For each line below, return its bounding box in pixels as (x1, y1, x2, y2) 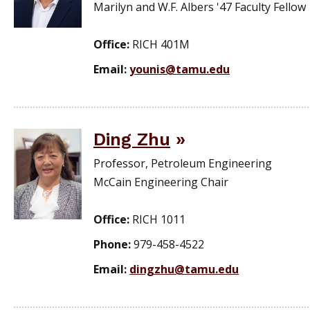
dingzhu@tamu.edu (129, 262, 239, 277)
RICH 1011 (132, 212, 185, 228)
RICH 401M (132, 37, 190, 53)
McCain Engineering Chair (93, 174, 228, 190)
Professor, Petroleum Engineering (93, 156, 272, 172)
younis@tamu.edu (129, 62, 230, 77)
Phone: (93, 237, 134, 253)
